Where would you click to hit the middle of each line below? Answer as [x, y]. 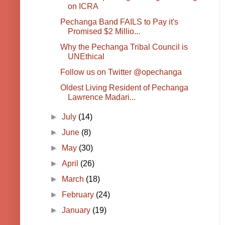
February [79, 195]
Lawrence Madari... [101, 97]
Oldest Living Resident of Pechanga [124, 88]
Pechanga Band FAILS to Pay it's [119, 22]
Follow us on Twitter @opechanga [121, 72]
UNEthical [86, 57]
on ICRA [83, 7]
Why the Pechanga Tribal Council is [124, 47]
